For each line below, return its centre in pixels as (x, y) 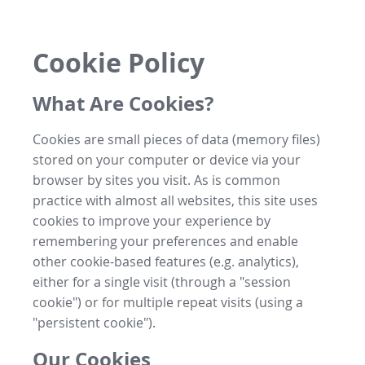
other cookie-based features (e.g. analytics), (166, 261)
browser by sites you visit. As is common (156, 180)
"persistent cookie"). (94, 322)
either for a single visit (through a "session (162, 281)
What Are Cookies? (123, 103)
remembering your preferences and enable (165, 241)
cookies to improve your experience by (152, 220)
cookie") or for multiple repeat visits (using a (168, 302)
